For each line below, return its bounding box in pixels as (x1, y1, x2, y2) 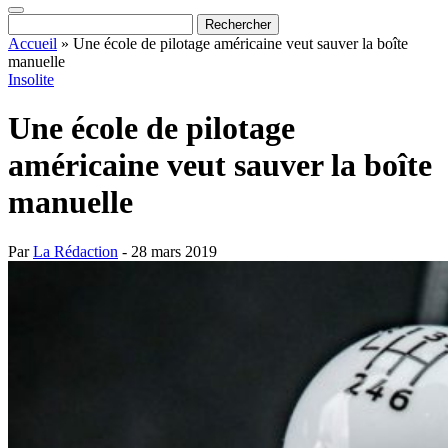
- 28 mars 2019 (118, 242, 217, 260)
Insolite (8, 71, 54, 88)
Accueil (8, 35, 57, 52)
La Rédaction (33, 242, 118, 260)
